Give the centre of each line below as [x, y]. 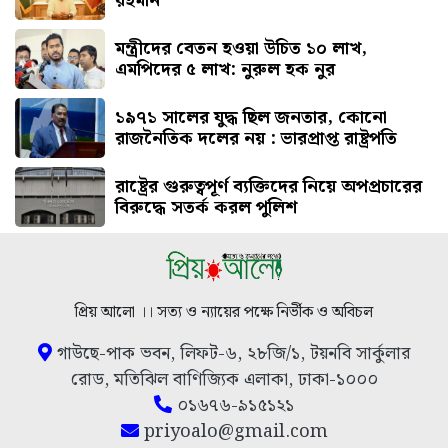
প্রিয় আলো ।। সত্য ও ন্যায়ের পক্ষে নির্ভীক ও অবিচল [224, 313]
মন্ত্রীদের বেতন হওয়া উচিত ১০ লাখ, [241, 48]
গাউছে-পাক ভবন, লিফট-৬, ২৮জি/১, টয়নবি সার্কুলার [231, 354]
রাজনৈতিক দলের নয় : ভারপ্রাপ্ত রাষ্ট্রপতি [256, 138]
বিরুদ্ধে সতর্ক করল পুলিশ [206, 207]
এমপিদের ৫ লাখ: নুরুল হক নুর [225, 69]
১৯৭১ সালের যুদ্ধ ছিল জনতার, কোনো [251, 117]
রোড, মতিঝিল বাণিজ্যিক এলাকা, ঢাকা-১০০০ [224, 380]
